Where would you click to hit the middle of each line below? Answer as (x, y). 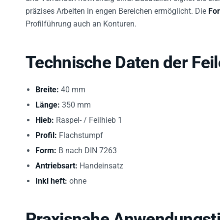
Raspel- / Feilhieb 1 (88, 114)
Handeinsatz (100, 160)
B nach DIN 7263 (87, 145)
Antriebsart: (56, 160)
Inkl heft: (51, 175)
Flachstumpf (80, 130)
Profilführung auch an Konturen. (81, 18)
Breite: (47, 84)
